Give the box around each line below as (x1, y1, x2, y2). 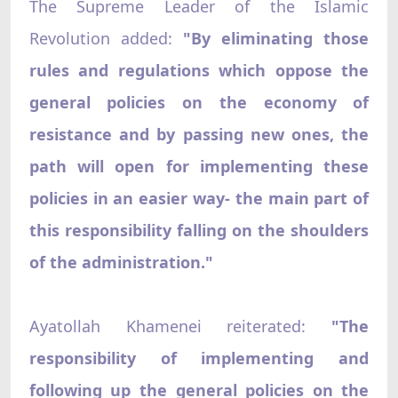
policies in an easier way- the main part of (28, 187, 370, 209)
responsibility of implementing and (28, 346, 370, 369)
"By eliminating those (183, 27, 370, 49)
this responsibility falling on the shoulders (28, 219, 370, 241)
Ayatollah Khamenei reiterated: (28, 314, 306, 337)
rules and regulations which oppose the (28, 59, 370, 81)
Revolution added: (28, 27, 183, 49)
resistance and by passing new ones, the (28, 123, 370, 145)
